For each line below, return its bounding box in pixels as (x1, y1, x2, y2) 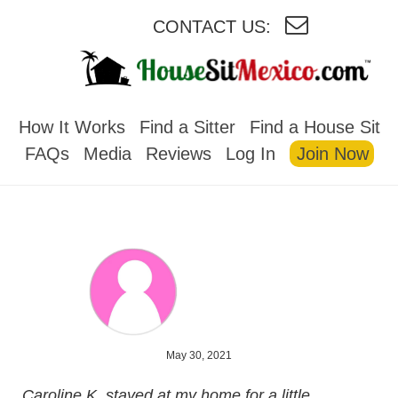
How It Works (18, 116, 125, 137)
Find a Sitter (139, 116, 235, 137)
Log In (225, 143, 275, 163)
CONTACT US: (152, 17, 271, 36)
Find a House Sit (249, 116, 380, 137)
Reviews (145, 143, 211, 163)
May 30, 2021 (166, 348, 232, 362)
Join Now (296, 143, 369, 163)
